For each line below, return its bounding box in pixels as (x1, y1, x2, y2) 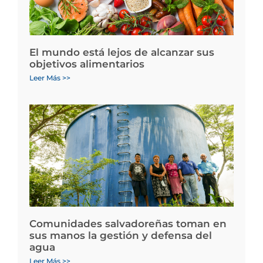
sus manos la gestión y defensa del (29, 229, 212, 241)
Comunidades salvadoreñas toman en (29, 217, 227, 230)
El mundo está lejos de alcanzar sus (29, 46, 214, 58)
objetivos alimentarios (29, 58, 144, 70)
